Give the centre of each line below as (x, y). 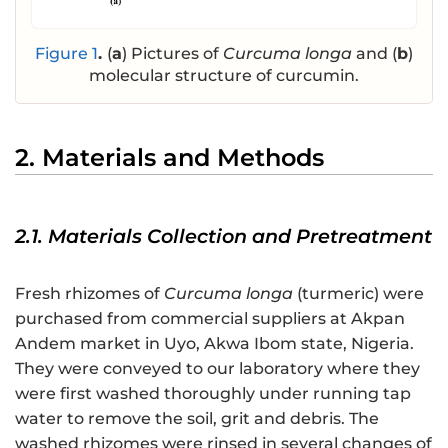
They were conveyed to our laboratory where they (217, 368)
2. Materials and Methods (169, 157)
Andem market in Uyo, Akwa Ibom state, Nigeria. (214, 343)
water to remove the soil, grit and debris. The (197, 418)
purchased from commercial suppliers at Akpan (210, 318)
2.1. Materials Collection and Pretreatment (223, 235)
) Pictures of (172, 53)
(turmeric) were (358, 293)
